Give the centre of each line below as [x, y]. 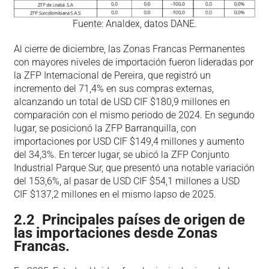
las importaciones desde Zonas [115, 233]
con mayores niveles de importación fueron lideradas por [133, 62]
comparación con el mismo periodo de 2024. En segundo [134, 115]
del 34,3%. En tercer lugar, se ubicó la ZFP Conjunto [121, 154]
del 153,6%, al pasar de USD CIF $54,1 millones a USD [126, 181]
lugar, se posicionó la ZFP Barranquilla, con [105, 128]
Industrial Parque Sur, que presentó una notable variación [134, 168]
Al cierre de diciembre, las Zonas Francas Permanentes [129, 49]
